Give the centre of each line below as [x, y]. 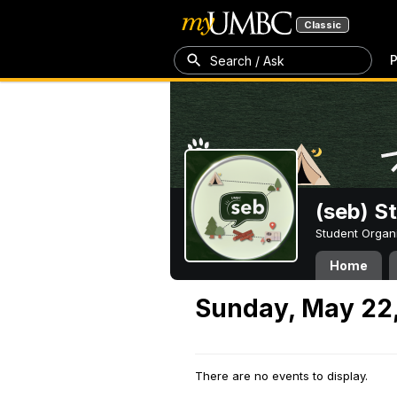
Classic [323, 25]
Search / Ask [247, 60]
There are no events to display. [281, 376]
